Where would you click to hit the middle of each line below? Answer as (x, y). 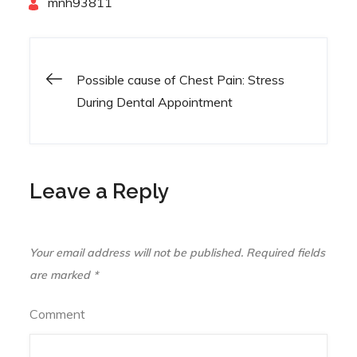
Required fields (284, 253)
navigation (129, 145)
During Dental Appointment (155, 102)
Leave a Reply (100, 191)
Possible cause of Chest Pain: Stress (181, 80)
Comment (58, 314)
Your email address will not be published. (137, 253)
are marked (62, 275)
